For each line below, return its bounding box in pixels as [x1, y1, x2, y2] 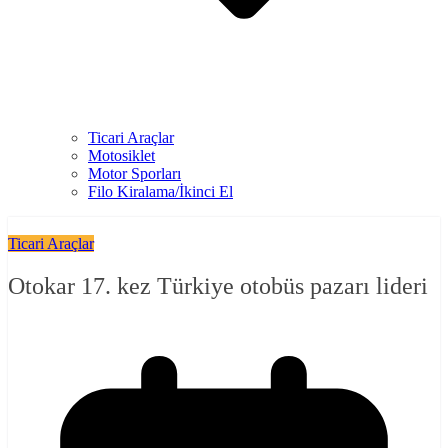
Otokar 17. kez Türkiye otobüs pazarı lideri [8, 272, 428, 299]
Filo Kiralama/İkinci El [88, 183, 233, 200]
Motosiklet [88, 147, 155, 164]
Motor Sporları [88, 165, 181, 182]
